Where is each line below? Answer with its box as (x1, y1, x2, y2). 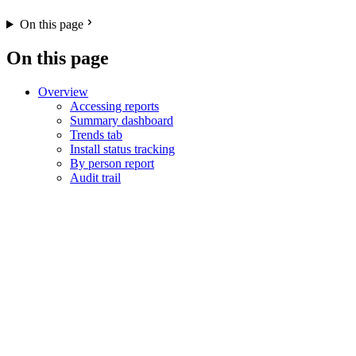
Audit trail (70, 170, 121, 184)
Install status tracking (70, 141, 175, 156)
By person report (70, 156, 154, 170)
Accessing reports (70, 99, 159, 113)
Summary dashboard (70, 113, 173, 127)
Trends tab (70, 127, 122, 141)
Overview (38, 84, 88, 99)
